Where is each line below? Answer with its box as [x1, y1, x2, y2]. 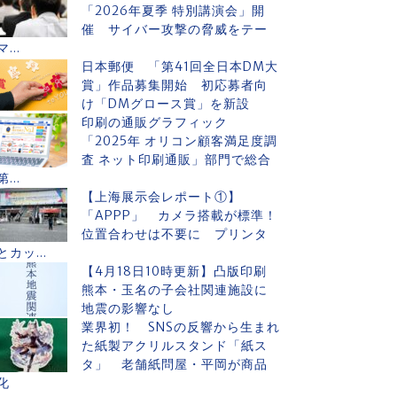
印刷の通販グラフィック [82, 114, 241, 130]
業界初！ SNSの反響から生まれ [82, 319, 280, 335]
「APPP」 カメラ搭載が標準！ [82, 207, 277, 223]
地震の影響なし [82, 300, 175, 316]
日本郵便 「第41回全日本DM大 [82, 58, 278, 74]
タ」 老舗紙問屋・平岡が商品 [82, 356, 268, 372]
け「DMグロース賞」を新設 [82, 96, 250, 112]
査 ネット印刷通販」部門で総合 [82, 152, 271, 167]
